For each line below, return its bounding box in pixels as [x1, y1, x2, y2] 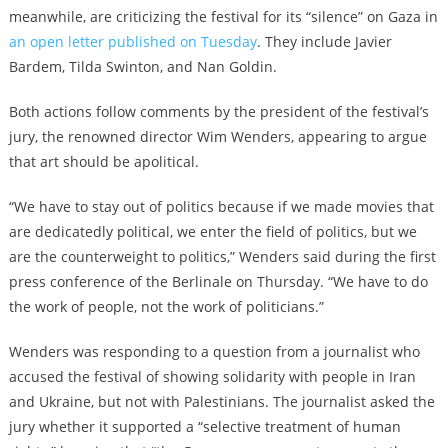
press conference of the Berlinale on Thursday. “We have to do [8, 272, 428, 292]
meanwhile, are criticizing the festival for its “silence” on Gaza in [8, 7, 438, 27]
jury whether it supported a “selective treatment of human [8, 417, 401, 437]
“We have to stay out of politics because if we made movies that [8, 197, 434, 217]
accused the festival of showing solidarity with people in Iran [8, 367, 416, 387]
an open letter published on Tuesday [8, 32, 257, 52]
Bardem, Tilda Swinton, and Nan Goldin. [8, 57, 277, 77]
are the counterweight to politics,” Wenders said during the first [8, 247, 436, 267]
